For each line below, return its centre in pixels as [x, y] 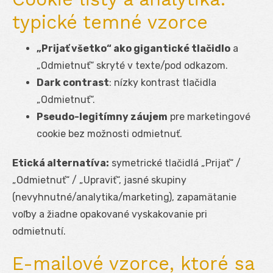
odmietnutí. [39, 231]
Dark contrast [73, 82]
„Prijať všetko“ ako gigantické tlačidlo [133, 48]
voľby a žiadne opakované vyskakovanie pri [110, 214]
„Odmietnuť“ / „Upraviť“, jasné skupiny [99, 180]
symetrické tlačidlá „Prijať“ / [175, 163]
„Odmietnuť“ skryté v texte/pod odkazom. [132, 65]
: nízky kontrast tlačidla [163, 82]
